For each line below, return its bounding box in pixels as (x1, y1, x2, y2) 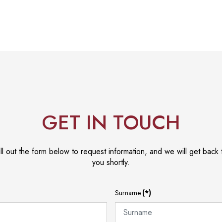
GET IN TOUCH (42, 108, 180, 137)
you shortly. (92, 156, 130, 168)
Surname (115, 187, 141, 198)
